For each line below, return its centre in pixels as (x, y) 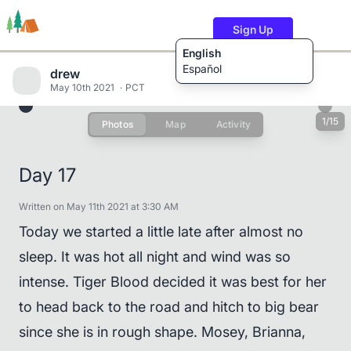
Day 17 (47, 175)
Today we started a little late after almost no (161, 232)
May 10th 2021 (83, 87)
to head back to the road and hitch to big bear (169, 307)
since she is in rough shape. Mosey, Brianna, (162, 332)
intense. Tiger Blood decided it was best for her (173, 282)
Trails (52, 138)
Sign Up (253, 29)
